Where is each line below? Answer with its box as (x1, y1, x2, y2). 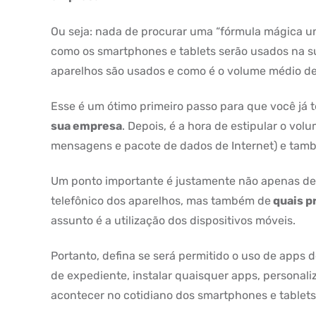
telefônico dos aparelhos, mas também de (51, 194, 271, 207)
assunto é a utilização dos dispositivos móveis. (51, 214, 296, 227)
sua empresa (51, 119, 122, 133)
